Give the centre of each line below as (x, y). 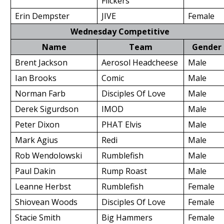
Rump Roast (124, 171)
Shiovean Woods (46, 202)
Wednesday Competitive (120, 31)
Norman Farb (40, 93)
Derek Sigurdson (47, 109)
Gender (206, 47)
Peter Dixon (37, 124)
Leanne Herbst (43, 186)
